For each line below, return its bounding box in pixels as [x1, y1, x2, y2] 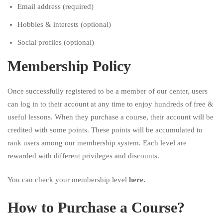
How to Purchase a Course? [7, 199, 189, 216]
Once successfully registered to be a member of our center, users [7, 87, 208, 95]
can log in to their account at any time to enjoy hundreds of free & [7, 100, 214, 108]
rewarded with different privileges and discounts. [7, 151, 161, 160]
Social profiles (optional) [17, 38, 94, 46]
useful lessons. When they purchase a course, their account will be [7, 112, 214, 121]
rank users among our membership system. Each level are [7, 138, 187, 147]
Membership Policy [7, 57, 131, 74]
